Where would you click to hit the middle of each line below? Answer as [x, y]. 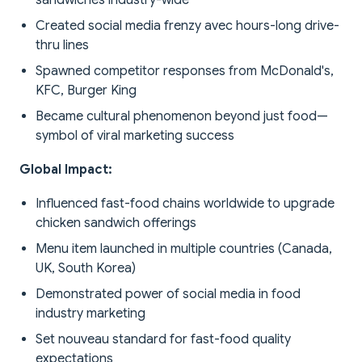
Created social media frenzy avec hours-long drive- [187, 26]
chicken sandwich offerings [116, 223]
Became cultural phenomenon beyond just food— [182, 117]
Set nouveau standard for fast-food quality [163, 340]
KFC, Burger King [86, 91]
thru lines [62, 46]
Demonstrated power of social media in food [168, 295]
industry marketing [90, 314]
